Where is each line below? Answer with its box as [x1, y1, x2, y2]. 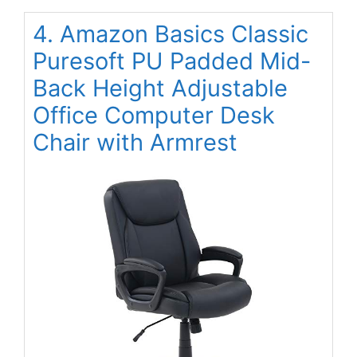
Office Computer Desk [33, 101, 275, 130]
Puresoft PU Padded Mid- [33, 47, 311, 76]
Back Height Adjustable [33, 74, 288, 103]
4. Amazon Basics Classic [33, 20, 308, 49]
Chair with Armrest [33, 128, 237, 157]
